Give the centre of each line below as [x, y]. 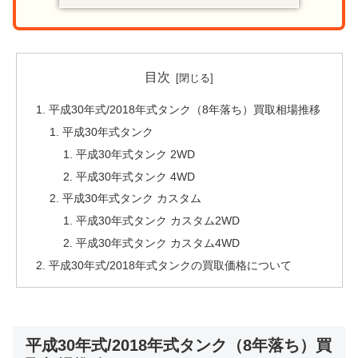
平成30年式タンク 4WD [136, 176]
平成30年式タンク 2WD [136, 154]
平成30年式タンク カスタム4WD [158, 243]
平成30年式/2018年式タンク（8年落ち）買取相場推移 [184, 109]
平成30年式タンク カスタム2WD [158, 221]
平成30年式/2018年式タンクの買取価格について [170, 266]
